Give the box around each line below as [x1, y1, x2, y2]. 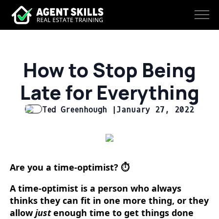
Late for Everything [20, 79, 199, 106]
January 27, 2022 [116, 105, 194, 115]
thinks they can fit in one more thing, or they [10, 195, 209, 206]
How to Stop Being [23, 57, 196, 83]
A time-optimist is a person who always [10, 182, 181, 194]
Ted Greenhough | [42, 105, 116, 115]
